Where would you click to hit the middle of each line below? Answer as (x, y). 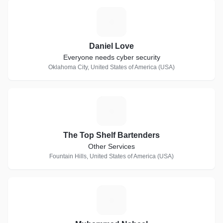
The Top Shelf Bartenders (111, 135)
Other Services (111, 146)
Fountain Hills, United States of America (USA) (111, 156)
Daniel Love (111, 46)
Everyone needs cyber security (111, 57)
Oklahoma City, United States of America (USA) (111, 67)
